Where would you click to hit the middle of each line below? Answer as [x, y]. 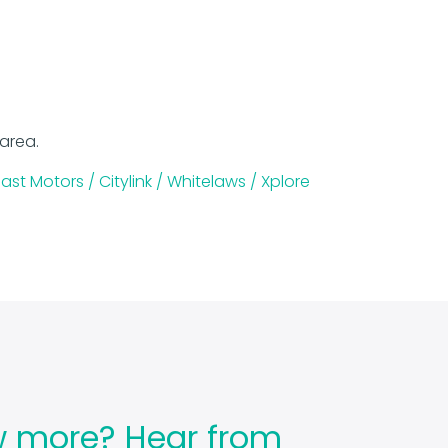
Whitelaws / [214, 182]
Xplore [285, 182]
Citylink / [133, 182]
